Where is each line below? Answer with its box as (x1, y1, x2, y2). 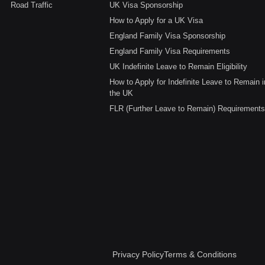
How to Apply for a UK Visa (109, 16, 203, 25)
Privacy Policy (112, 250, 164, 260)
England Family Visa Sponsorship (109, 31, 225, 41)
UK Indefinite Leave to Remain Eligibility (109, 62, 247, 72)
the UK (109, 89, 133, 98)
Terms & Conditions (163, 250, 237, 260)
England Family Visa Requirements (109, 47, 230, 56)
